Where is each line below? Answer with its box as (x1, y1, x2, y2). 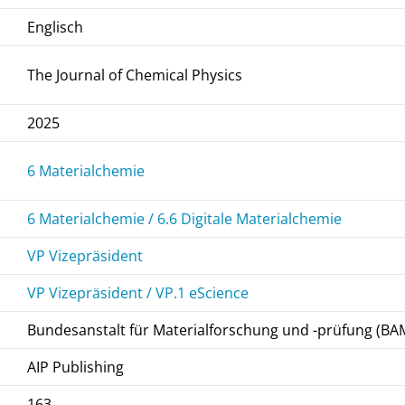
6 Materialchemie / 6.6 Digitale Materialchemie (27, 208, 343, 229)
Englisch (27, 16, 84, 37)
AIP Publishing (27, 356, 125, 377)
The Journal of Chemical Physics (27, 64, 243, 85)
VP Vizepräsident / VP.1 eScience (27, 282, 250, 303)
